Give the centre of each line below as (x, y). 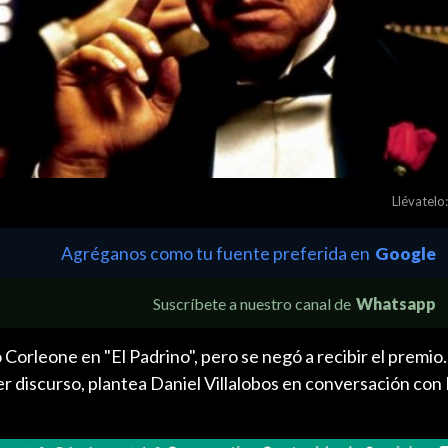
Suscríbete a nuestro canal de (252, 303)
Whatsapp (396, 303)
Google (405, 253)
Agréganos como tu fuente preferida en (215, 253)
